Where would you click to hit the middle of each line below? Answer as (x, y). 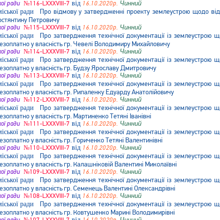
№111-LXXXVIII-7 (46, 124)
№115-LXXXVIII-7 (46, 27)
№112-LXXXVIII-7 (46, 100)
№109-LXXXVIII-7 (46, 172)
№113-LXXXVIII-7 (46, 76)
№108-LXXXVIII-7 (46, 196)
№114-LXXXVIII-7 (46, 52)
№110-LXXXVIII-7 (46, 148)
